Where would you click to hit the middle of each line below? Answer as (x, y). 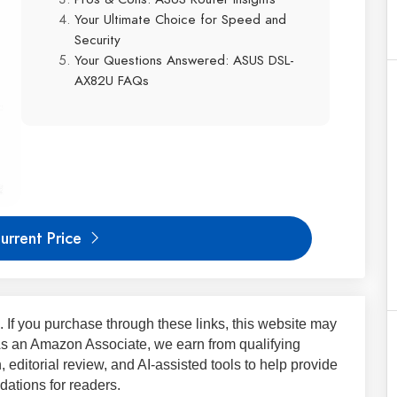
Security (97, 39)
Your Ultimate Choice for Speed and (180, 19)
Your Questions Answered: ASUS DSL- (184, 60)
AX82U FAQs (112, 80)
